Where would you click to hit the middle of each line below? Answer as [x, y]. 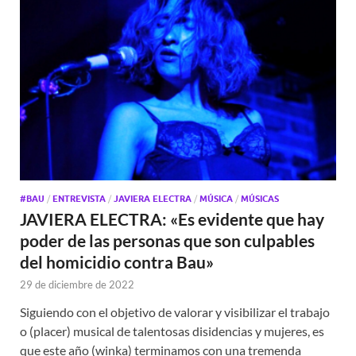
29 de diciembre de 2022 [77, 284]
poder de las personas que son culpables [167, 240]
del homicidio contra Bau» [117, 261]
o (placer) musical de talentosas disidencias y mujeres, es [172, 331]
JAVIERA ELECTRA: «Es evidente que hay [172, 219]
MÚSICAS [260, 198]
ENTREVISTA [79, 198]
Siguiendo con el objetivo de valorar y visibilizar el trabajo [175, 311]
